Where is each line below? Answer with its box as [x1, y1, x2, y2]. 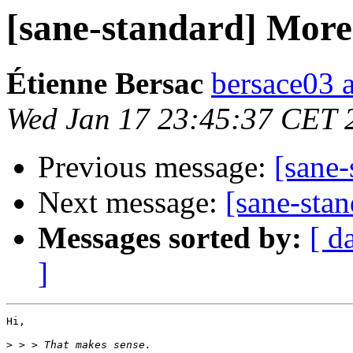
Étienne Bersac [6, 66, 203, 101]
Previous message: [38, 150, 274, 184]
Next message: [38, 185, 225, 220]
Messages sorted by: [38, 221, 302, 255]
